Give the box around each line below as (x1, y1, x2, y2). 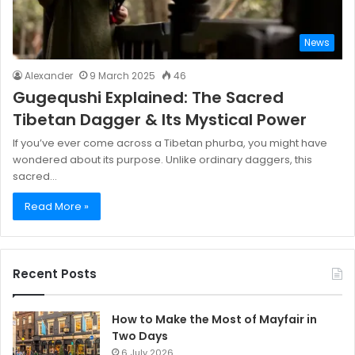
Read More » (25, 199, 89, 215)
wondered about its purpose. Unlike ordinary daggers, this (13, 152, 312, 168)
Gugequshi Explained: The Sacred (13, 86, 284, 109)
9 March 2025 (90, 69, 155, 83)
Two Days (112, 328, 168, 345)
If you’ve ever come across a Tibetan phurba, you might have (13, 136, 327, 151)
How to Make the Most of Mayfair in (112, 311, 317, 328)
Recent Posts (13, 265, 97, 283)
